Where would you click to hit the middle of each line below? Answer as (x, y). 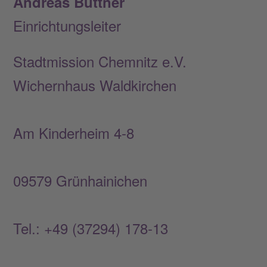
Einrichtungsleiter (67, 25)
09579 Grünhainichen (131, 180)
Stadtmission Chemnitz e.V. (100, 61)
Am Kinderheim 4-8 (132, 132)
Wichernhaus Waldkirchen (133, 85)
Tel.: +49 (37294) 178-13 (133, 228)
